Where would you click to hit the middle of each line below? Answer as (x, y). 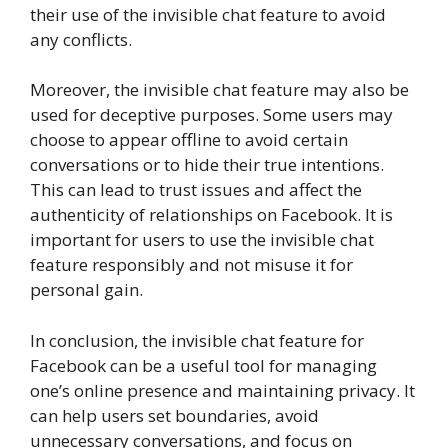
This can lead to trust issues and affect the (196, 190)
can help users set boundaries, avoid (174, 415)
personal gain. (86, 290)
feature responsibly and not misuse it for (191, 265)
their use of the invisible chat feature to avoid (208, 14)
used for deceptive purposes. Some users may (211, 115)
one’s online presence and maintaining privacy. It (222, 390)
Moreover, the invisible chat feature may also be (219, 90)
